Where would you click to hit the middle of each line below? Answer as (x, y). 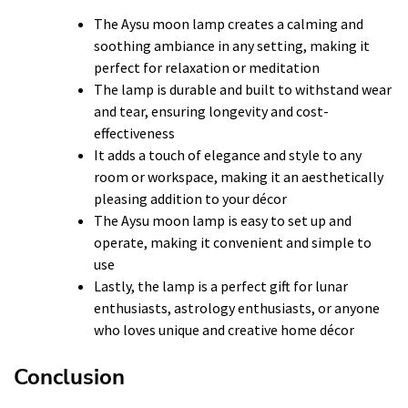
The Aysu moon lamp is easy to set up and (223, 220)
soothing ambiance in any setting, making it (232, 45)
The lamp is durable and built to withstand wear (243, 89)
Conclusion (69, 377)
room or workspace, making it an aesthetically (239, 176)
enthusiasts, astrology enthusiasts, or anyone (237, 307)
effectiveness (134, 133)
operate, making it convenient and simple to (233, 242)
